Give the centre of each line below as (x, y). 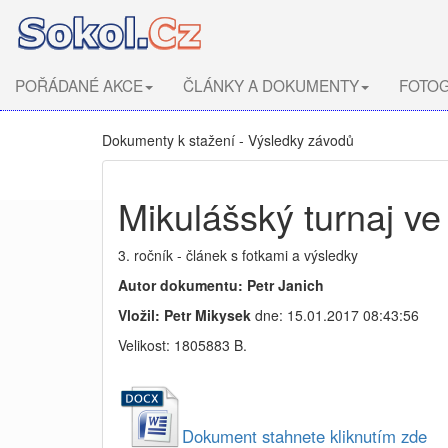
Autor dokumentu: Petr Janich (221, 285)
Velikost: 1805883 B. (182, 345)
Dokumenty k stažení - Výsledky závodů (228, 140)
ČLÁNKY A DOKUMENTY (271, 85)
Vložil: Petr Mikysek (184, 315)
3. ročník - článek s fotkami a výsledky (238, 255)
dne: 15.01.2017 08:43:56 (335, 315)
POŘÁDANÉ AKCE (79, 85)
